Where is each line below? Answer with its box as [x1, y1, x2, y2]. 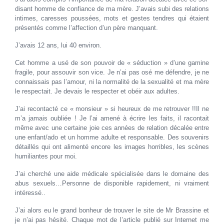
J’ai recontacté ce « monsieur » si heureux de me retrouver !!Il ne [15, 104, 209, 112]
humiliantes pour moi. [15, 152, 77, 160]
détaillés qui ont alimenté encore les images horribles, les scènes [15, 142, 209, 150]
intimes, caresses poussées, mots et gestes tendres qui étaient [15, 14, 209, 22]
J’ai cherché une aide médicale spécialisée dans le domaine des [15, 169, 209, 177]
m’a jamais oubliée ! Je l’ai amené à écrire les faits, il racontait [15, 114, 209, 122]
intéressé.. [15, 188, 45, 196]
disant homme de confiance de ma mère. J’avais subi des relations [15, 4, 209, 12]
